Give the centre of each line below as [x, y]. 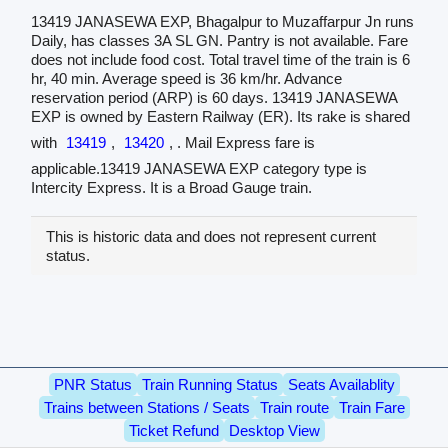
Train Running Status [209, 385]
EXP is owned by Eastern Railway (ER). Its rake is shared [220, 117]
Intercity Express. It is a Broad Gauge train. [171, 188]
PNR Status [92, 385]
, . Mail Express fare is [241, 143]
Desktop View [274, 431]
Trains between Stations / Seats [146, 408]
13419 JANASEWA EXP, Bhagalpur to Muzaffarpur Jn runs [222, 22]
